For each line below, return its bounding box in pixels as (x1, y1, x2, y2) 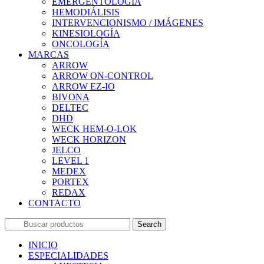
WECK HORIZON (52, 134, 126, 145)
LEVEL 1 (52, 156, 89, 166)
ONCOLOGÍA (52, 39, 110, 49)
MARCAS (28, 49, 69, 60)
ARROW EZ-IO (52, 81, 115, 92)
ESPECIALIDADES (28, 250, 108, 261)
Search (137, 220, 161, 229)
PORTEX (52, 177, 89, 187)
